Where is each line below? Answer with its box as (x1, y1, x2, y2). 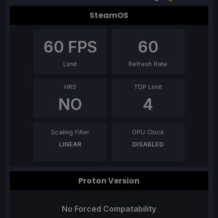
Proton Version (78, 175, 140, 187)
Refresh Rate (128, 60, 167, 68)
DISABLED (132, 141, 163, 148)
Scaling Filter (51, 128, 90, 136)
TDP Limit (134, 83, 162, 91)
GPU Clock (132, 128, 164, 136)
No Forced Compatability (62, 204, 156, 214)
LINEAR (59, 141, 81, 148)
